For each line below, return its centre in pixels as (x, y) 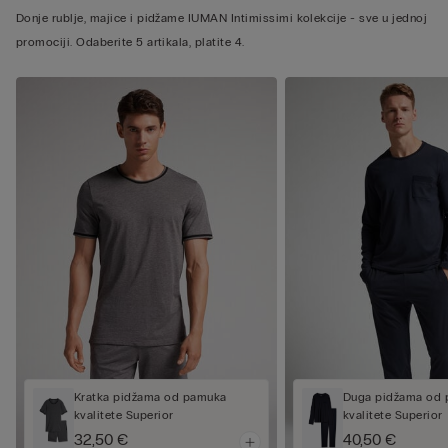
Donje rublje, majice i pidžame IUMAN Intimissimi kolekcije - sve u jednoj (222, 18)
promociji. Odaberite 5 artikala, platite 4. (130, 42)
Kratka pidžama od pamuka (150, 396)
